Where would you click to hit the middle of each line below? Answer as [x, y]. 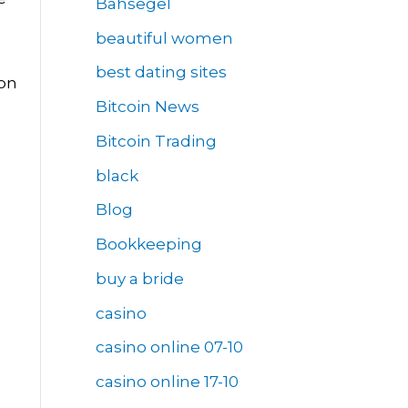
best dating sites [161, 72]
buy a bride [139, 278]
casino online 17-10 [167, 382]
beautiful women [164, 38]
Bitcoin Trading [156, 141]
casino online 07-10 [169, 347]
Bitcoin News [147, 107]
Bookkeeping [148, 245]
